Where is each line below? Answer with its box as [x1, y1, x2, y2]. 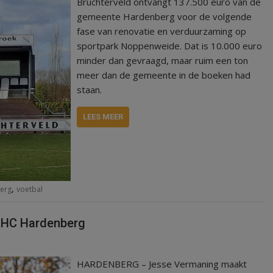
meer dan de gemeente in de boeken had [77, 69, 251, 82]
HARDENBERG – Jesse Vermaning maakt [77, 257, 247, 270]
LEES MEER [83, 112, 124, 122]
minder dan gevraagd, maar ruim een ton [77, 54, 249, 67]
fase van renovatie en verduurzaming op [77, 25, 247, 38]
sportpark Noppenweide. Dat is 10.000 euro [77, 40, 263, 52]
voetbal [16, 184, 43, 195]
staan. [77, 83, 102, 96]
